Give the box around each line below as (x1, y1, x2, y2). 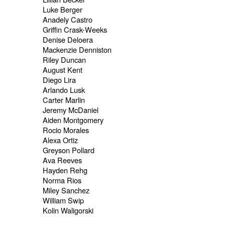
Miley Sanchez (42, 185, 89, 196)
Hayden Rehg (42, 165, 87, 176)
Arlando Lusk (42, 84, 85, 95)
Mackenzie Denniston (42, 44, 111, 55)
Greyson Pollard (42, 145, 94, 156)
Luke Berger (42, 4, 82, 15)
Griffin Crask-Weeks (42, 24, 107, 35)
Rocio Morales (42, 125, 89, 136)
